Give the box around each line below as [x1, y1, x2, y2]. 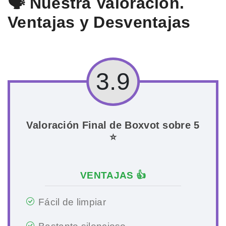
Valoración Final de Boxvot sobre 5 [26, 119, 200, 131]
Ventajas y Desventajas [8, 13, 191, 31]
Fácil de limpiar [38, 196, 106, 207]
